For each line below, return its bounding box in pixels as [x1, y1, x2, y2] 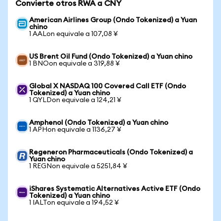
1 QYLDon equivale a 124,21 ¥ [29, 97, 121, 104]
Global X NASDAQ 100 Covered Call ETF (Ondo [29, 83, 186, 90]
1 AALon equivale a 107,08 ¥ [29, 31, 118, 37]
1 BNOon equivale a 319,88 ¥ [29, 60, 120, 67]
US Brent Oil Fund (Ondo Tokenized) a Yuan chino [29, 53, 192, 60]
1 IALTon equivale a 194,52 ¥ [29, 199, 119, 206]
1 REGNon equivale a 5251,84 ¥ [29, 163, 127, 170]
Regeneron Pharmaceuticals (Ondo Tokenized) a [29, 149, 193, 156]
